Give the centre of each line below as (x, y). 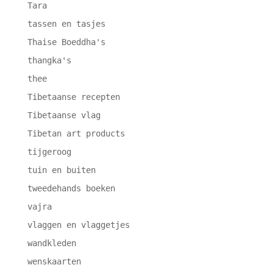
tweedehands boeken (71, 188)
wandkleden (51, 243)
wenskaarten (54, 261)
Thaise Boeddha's (66, 42)
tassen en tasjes (66, 23)
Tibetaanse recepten (73, 97)
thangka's (49, 60)
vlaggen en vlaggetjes (78, 225)
